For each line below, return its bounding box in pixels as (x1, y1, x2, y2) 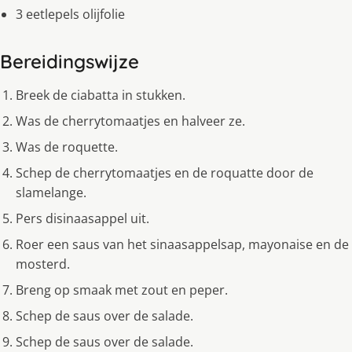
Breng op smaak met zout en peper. (16, 281, 228, 299)
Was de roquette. (16, 138, 118, 156)
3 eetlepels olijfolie (16, 5, 125, 24)
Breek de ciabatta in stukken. (16, 86, 185, 104)
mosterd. (16, 255, 70, 273)
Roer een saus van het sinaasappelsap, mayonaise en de (16, 236, 349, 254)
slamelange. (16, 184, 86, 202)
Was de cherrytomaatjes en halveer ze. (16, 112, 245, 130)
